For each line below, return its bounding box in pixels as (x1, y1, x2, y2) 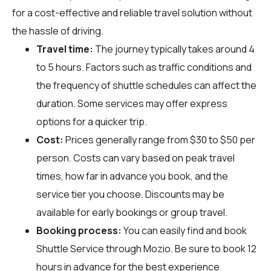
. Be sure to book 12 (171, 241, 256, 255)
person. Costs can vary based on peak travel (36, 151, 235, 165)
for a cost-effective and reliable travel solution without (12, 5, 252, 19)
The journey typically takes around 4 (93, 42, 255, 56)
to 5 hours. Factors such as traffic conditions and (36, 60, 252, 74)
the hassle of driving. (12, 24, 103, 38)
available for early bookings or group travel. (36, 205, 227, 219)
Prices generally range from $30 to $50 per (64, 132, 255, 146)
